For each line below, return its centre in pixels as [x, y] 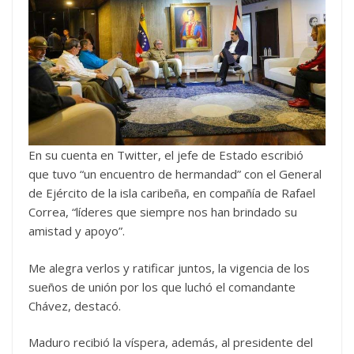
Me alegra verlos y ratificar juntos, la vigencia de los [169, 267]
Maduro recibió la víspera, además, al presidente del [171, 342]
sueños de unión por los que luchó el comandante [162, 286]
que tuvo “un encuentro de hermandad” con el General [175, 174]
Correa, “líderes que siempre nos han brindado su [163, 212]
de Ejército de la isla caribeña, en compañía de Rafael [172, 193]
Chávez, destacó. [75, 305]
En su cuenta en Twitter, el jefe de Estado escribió [166, 155]
